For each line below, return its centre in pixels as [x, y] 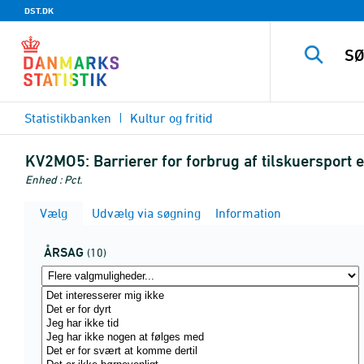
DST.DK [39, 11]
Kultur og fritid [171, 118]
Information [247, 213]
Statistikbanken [68, 118]
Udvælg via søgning [145, 213]
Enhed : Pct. [54, 179]
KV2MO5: [57, 161]
